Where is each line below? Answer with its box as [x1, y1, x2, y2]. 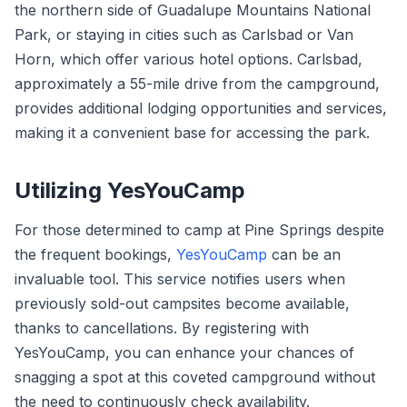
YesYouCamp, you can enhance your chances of [15, 343, 354, 362]
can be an [267, 245, 341, 263]
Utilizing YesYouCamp [15, 177, 245, 203]
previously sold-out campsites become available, [15, 294, 350, 313]
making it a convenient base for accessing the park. [15, 124, 370, 142]
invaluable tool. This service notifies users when [15, 270, 345, 288]
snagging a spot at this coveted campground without [15, 368, 375, 386]
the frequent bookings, [15, 245, 176, 263]
